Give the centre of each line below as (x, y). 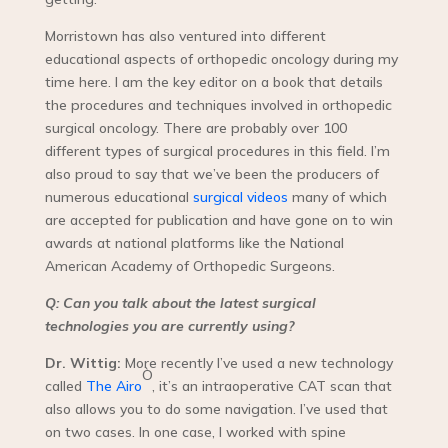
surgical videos (240, 197)
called (65, 386)
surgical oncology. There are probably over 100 (195, 128)
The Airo (113, 386)
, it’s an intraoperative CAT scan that (271, 386)
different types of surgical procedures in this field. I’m (217, 151)
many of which (337, 197)
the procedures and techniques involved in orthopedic (218, 105)
